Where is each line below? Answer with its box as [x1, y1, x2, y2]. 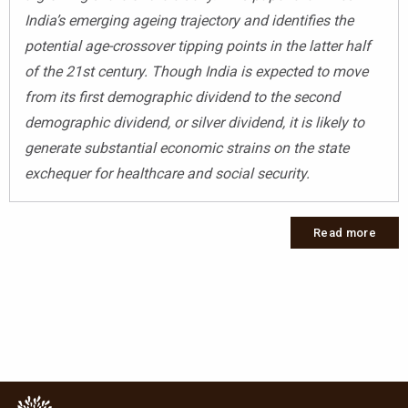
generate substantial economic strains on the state [25, 138, 349, 157]
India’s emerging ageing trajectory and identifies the [25, 11, 353, 29]
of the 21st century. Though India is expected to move [25, 62, 368, 80]
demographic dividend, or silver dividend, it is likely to [25, 113, 364, 131]
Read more [313, 225, 376, 240]
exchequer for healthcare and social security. [25, 164, 310, 182]
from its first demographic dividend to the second [25, 87, 340, 106]
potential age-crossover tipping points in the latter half [25, 36, 371, 55]
